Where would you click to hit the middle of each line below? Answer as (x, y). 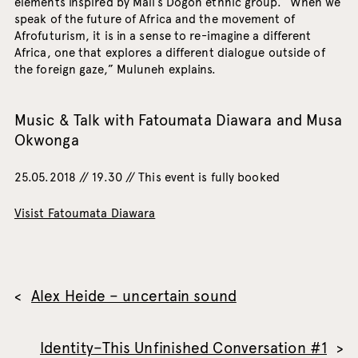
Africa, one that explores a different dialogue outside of (169, 53)
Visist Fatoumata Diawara (85, 214)
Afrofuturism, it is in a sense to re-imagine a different (163, 36)
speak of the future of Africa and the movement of (154, 20)
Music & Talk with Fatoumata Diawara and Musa (178, 121)
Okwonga (46, 141)
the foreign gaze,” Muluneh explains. (115, 70)
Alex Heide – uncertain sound (134, 296)
